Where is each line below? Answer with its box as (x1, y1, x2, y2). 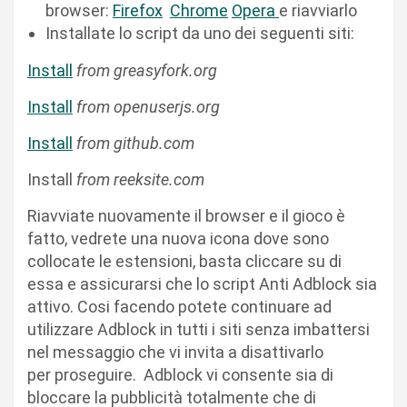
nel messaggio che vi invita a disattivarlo (27, 342, 323, 362)
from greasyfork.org (76, 61, 217, 81)
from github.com (76, 134, 194, 154)
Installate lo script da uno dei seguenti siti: (45, 24, 354, 44)
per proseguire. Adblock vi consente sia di (27, 365, 333, 385)
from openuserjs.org (76, 97, 220, 117)
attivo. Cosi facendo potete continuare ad (27, 297, 332, 317)
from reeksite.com (76, 170, 204, 190)
